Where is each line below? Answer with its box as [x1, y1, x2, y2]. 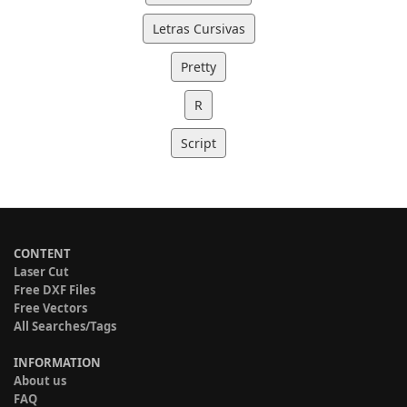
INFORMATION [14, 353, 101, 371]
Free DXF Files [14, 281, 95, 298]
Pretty [181, 57, 216, 75]
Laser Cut [14, 263, 69, 280]
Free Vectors [14, 299, 87, 316]
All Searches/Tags [14, 317, 116, 334]
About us [14, 372, 66, 389]
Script [181, 134, 216, 152]
